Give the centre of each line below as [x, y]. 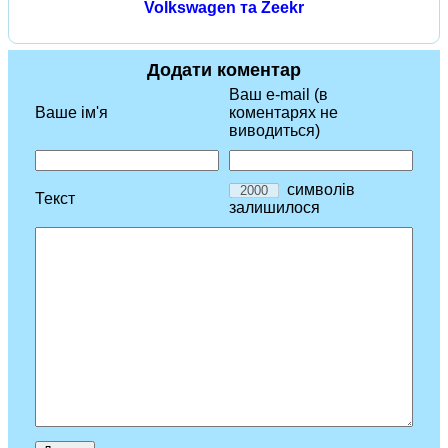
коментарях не [283, 112]
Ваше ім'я [71, 112]
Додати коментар [224, 70]
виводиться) [274, 130]
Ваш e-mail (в [278, 94]
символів [317, 189]
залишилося [274, 207]
